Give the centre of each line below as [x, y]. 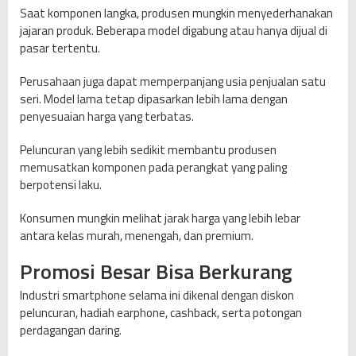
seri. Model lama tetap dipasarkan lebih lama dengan [154, 99]
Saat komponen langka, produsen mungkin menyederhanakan [176, 14]
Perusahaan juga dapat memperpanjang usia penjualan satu [173, 82]
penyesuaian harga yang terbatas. [107, 117]
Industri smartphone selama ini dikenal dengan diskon [157, 296]
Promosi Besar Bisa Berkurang [156, 272]
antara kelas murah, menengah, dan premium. [137, 236]
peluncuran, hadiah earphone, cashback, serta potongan [161, 313]
